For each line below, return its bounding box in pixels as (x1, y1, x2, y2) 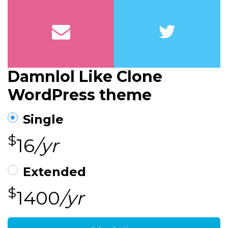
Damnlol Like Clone (8, 67, 162, 86)
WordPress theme (8, 85, 152, 104)
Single (23, 111, 64, 127)
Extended (23, 164, 86, 179)
